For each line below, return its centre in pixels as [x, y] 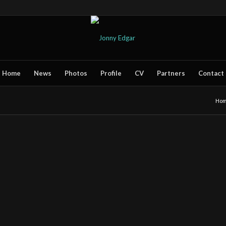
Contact [211, 73]
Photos [76, 73]
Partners [171, 73]
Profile [111, 73]
